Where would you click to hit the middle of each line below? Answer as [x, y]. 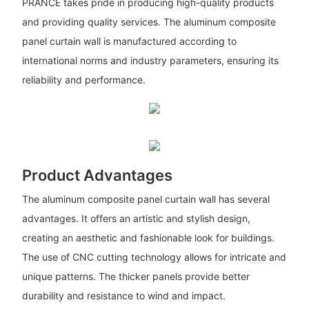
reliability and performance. [83, 79]
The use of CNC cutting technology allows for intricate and [154, 257]
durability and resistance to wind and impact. [123, 295]
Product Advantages [97, 175]
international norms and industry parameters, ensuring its [150, 60]
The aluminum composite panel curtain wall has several [146, 199]
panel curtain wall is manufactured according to [129, 41]
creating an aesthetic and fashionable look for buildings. [148, 237]
